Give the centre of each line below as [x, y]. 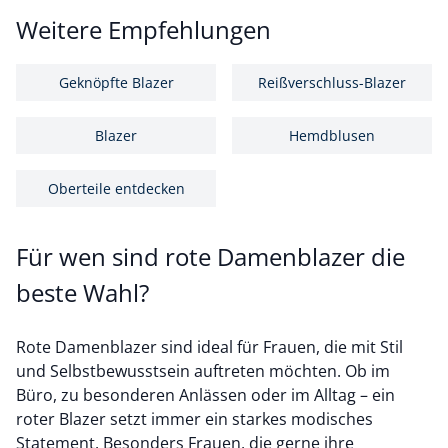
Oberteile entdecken [116, 188]
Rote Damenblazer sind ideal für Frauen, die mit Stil [209, 347]
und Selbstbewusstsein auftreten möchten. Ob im [203, 371]
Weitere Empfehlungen [143, 29]
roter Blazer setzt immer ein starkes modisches [194, 419]
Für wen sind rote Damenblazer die [210, 256]
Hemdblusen [332, 135]
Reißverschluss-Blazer [332, 82]
